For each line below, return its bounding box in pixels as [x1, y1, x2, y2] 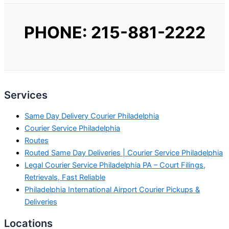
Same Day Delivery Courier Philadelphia [25, 111, 159, 121]
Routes [25, 135, 49, 145]
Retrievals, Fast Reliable [25, 172, 105, 182]
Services [4, 89, 48, 102]
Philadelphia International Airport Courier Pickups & [25, 185, 200, 194]
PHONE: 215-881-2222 [24, 22, 205, 42]
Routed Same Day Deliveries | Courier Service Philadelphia [25, 148, 223, 157]
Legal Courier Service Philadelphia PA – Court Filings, [25, 160, 205, 170]
